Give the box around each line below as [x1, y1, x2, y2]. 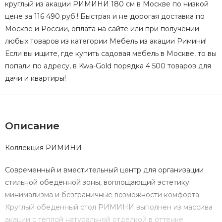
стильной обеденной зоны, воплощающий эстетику [5, 178, 189, 187]
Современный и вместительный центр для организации [5, 166, 204, 175]
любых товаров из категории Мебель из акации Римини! [5, 37, 207, 46]
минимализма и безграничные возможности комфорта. [5, 190, 201, 200]
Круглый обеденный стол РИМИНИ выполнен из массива [5, 203, 213, 212]
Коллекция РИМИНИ [5, 143, 82, 153]
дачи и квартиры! [5, 74, 66, 83]
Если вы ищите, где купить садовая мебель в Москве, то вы [5, 49, 217, 58]
